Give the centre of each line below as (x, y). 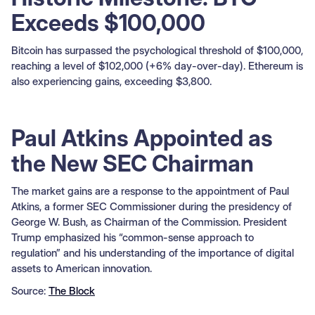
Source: (30, 290)
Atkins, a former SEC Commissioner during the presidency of (152, 206)
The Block (72, 290)
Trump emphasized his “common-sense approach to (133, 237)
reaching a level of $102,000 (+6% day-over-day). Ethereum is (157, 65)
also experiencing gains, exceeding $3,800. (111, 81)
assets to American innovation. (82, 268)
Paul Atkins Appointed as (142, 138)
